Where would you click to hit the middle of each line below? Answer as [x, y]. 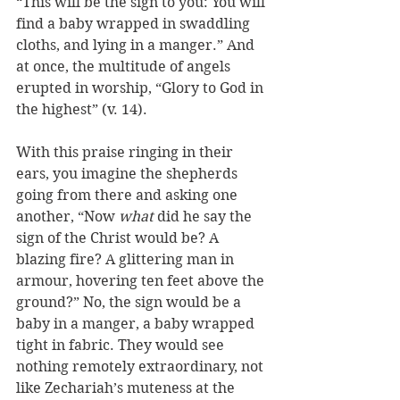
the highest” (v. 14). [82, 110]
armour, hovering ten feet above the [142, 281]
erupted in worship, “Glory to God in [142, 88]
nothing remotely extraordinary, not [142, 367]
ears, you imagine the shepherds [129, 174]
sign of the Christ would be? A [119, 238]
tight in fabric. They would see [122, 346]
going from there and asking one [129, 196]
